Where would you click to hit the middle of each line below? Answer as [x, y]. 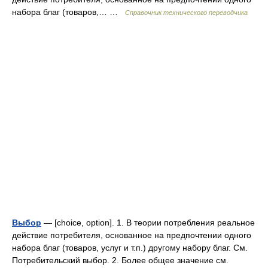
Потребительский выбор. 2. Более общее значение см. [120, 260]
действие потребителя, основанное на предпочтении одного [132, 235]
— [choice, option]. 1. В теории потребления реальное [148, 223]
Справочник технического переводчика [186, 13]
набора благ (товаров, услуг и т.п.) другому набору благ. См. [130, 248]
